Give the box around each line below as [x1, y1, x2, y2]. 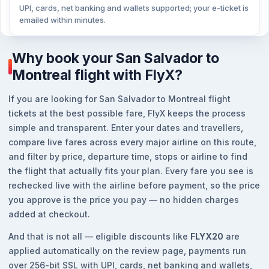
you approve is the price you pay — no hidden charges [8, 195, 239, 205]
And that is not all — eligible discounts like [8, 231, 190, 241]
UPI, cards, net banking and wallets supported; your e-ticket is [19, 3, 249, 13]
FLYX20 [190, 231, 223, 241]
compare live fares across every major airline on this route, [8, 137, 256, 147]
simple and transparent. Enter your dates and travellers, [8, 122, 243, 133]
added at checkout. [8, 209, 90, 219]
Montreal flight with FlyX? [12, 67, 183, 83]
